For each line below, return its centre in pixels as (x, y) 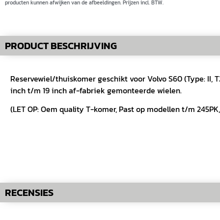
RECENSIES (29, 193)
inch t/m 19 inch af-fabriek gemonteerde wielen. (96, 90)
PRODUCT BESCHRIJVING (61, 45)
